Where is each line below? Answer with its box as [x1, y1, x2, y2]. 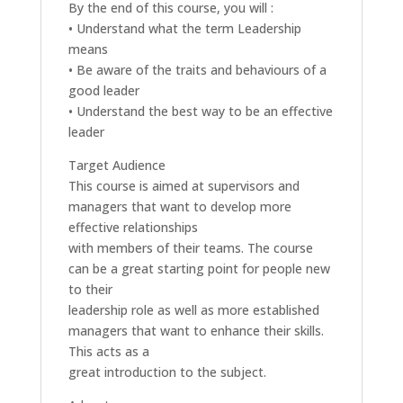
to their [67, 281, 112, 298]
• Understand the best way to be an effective [67, 103, 333, 120]
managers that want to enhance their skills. [67, 322, 324, 339]
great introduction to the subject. [67, 363, 266, 381]
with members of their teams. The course [67, 239, 313, 256]
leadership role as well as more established [67, 301, 319, 318]
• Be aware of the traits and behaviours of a [67, 61, 327, 78]
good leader [67, 82, 139, 99]
